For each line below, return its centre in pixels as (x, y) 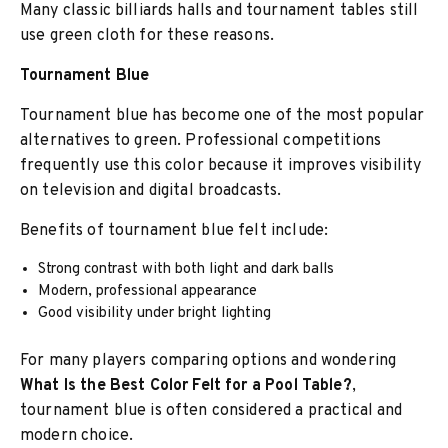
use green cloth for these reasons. (147, 36)
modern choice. (77, 436)
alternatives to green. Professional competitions (201, 141)
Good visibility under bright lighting (155, 313)
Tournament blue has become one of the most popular (222, 116)
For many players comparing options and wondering (208, 361)
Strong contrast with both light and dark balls (186, 269)
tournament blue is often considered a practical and (211, 411)
